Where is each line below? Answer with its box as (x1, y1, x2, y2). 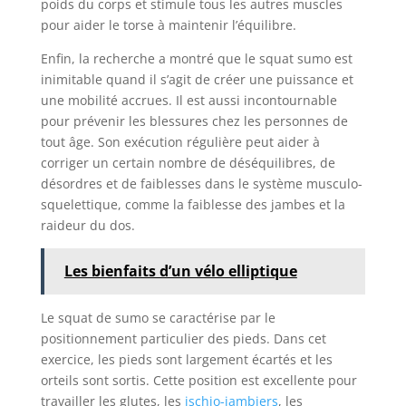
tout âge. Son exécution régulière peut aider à (40, 132, 320, 150)
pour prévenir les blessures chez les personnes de (40, 111, 348, 130)
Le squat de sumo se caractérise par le (40, 308, 275, 326)
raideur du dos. (40, 216, 135, 234)
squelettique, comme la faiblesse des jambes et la (40, 195, 345, 213)
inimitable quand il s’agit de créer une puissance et (40, 70, 353, 88)
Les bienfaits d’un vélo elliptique (63, 260, 297, 281)
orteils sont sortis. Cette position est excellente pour (40, 371, 357, 389)
